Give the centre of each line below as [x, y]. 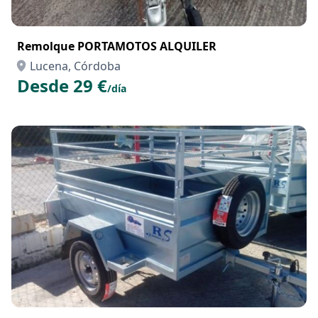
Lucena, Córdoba [75, 66]
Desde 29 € [62, 86]
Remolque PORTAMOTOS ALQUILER [117, 46]
